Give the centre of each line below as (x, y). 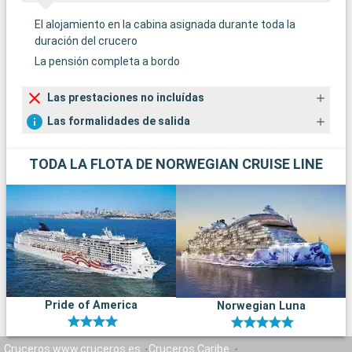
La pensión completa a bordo (107, 61)
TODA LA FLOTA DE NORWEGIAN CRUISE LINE (176, 163)
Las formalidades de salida (119, 121)
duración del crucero (86, 40)
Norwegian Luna (261, 306)
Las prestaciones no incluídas (126, 98)
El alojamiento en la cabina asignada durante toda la (165, 24)
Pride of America (91, 305)
